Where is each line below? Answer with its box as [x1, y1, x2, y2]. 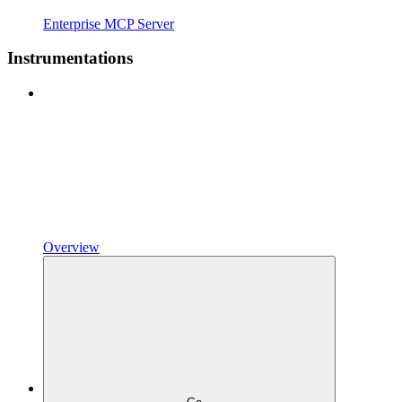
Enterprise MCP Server [43, 15, 174, 31]
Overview [43, 240, 100, 256]
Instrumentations [7, 48, 133, 68]
